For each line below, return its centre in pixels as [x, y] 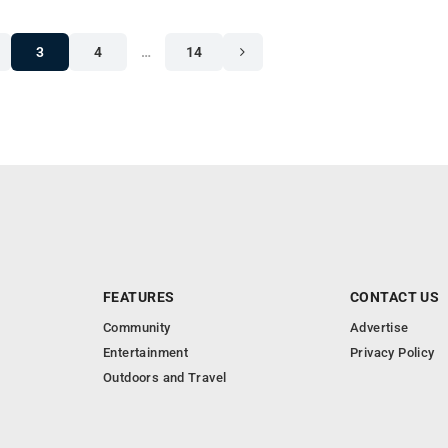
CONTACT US [395, 297]
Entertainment [146, 352]
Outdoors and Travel [165, 377]
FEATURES [139, 297]
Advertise [379, 327]
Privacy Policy [392, 352]
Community [137, 327]
